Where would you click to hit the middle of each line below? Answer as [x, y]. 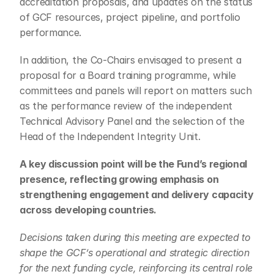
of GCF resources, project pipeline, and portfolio [130, 17]
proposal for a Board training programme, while [128, 75]
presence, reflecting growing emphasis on [119, 179]
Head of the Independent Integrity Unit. [110, 136]
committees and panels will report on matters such [136, 91]
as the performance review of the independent [126, 106]
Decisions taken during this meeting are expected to [135, 237]
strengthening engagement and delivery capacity [137, 194]
